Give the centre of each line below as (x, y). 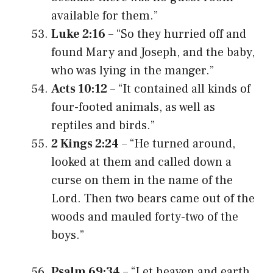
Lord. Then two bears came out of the (153, 198)
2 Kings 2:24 (85, 144)
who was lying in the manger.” (133, 70)
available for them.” (105, 16)
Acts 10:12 (79, 89)
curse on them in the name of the (142, 180)
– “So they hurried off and (176, 34)
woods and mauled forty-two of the (145, 217)
